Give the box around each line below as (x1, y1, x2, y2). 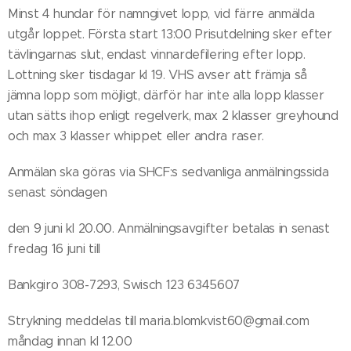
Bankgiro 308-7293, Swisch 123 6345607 (8, 277, 241, 292)
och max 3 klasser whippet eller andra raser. (8, 128, 264, 143)
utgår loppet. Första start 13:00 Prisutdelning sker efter (8, 27, 332, 42)
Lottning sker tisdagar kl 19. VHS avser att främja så (8, 67, 308, 82)
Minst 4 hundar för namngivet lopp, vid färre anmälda (8, 6, 315, 21)
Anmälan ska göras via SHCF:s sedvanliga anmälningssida (8, 165, 329, 179)
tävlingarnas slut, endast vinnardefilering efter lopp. (8, 47, 306, 62)
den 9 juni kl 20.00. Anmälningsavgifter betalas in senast (8, 221, 330, 236)
